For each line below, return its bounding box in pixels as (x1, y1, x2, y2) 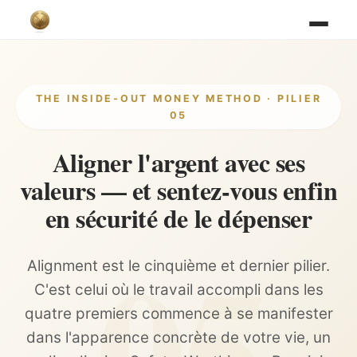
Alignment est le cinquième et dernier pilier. (27, 257, 330, 276)
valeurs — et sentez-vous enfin (19, 171, 338, 210)
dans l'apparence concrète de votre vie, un (26, 328, 331, 347)
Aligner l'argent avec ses (52, 143, 305, 182)
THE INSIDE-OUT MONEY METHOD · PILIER (35, 92, 322, 105)
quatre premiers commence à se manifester (24, 304, 333, 324)
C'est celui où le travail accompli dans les (33, 280, 324, 300)
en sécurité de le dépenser (45, 199, 312, 237)
